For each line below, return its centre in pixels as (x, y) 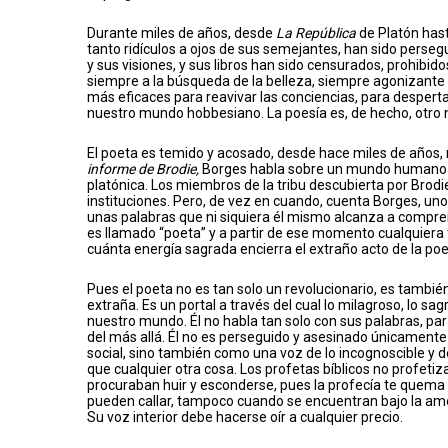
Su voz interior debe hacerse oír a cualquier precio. (245, 417)
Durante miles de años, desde (181, 33)
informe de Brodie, (143, 169)
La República (316, 33)
